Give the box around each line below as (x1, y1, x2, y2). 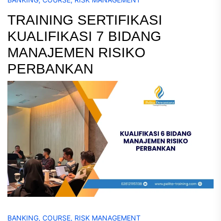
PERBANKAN (7, 61, 93, 76)
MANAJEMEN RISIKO (7, 44, 146, 60)
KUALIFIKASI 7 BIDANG (7, 28, 161, 44)
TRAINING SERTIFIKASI (7, 12, 162, 28)
